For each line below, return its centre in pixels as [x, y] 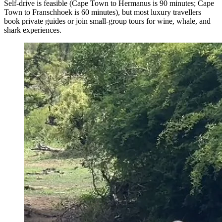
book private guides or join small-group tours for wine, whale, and [107, 21]
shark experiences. [33, 30]
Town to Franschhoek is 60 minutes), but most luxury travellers [103, 12]
